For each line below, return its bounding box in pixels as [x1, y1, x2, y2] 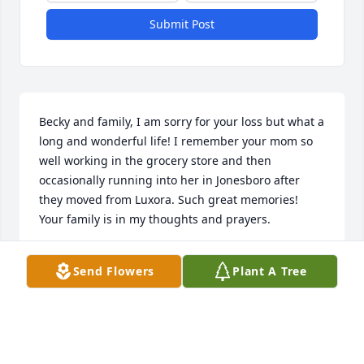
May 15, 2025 [39, 265, 110, 281]
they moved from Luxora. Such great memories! [39, 192, 298, 208]
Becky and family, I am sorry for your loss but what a [39, 114, 324, 130]
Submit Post [149, 16, 214, 32]
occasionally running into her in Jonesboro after [39, 172, 300, 188]
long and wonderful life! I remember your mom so [39, 133, 313, 149]
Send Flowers [72, 263, 155, 279]
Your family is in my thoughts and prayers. [39, 211, 271, 227]
